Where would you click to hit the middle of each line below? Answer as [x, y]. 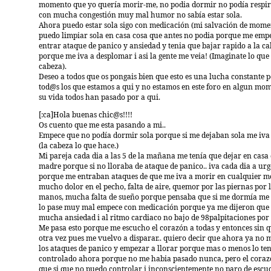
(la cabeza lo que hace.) [79, 146]
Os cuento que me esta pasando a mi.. [102, 126]
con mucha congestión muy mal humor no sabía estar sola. [140, 15]
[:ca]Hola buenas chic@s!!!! [86, 115]
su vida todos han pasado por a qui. [100, 98]
